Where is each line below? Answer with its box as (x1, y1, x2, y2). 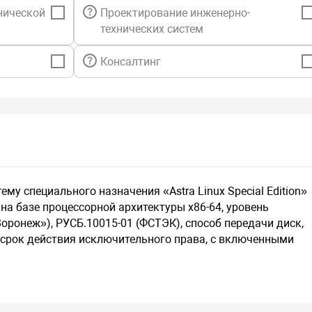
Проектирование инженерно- (100, 6, 250, 20)
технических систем (100, 22, 203, 36)
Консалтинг (100, 55, 161, 69)
